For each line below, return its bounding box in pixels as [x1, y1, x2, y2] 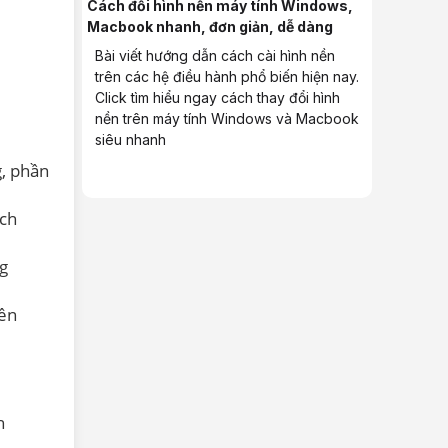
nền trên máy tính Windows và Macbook [95, 109, 359, 127]
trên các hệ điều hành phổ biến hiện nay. [95, 67, 359, 85]
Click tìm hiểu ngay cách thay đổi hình [95, 88, 340, 106]
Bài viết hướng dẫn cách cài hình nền [95, 46, 335, 64]
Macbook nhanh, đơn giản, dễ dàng [87, 17, 333, 35]
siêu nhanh [95, 130, 166, 148]
